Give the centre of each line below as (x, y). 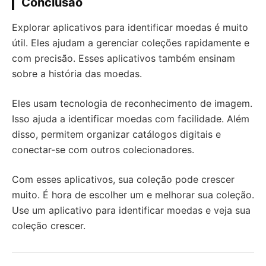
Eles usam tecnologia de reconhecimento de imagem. (132, 103)
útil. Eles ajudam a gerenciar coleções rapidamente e (131, 43)
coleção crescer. (49, 226)
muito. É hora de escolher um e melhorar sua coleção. (133, 195)
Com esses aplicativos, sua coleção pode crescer (123, 179)
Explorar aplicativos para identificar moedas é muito (130, 27)
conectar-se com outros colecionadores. (103, 150)
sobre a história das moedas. (77, 74)
